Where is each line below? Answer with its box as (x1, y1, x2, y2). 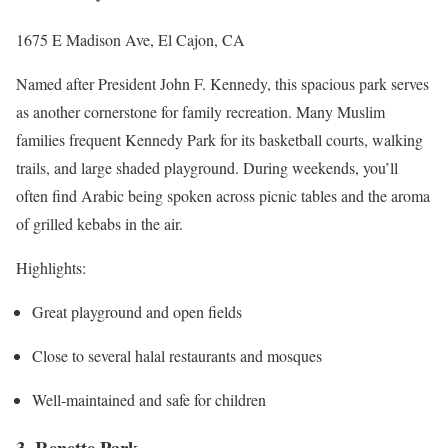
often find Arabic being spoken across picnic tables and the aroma (16, 184, 430, 206)
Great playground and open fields (32, 300, 242, 322)
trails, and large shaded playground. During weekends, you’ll (16, 156, 398, 178)
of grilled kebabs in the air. (16, 212, 183, 234)
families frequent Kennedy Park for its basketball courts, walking (16, 128, 423, 150)
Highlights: (16, 256, 86, 278)
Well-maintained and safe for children (32, 388, 266, 410)
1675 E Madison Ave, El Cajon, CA (16, 28, 245, 50)
